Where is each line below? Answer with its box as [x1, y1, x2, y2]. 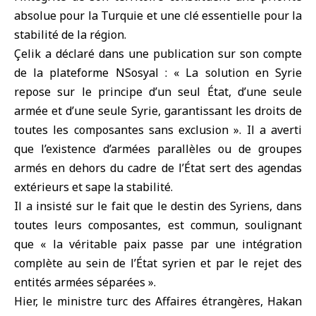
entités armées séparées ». [14, 274, 156, 290]
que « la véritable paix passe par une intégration [14, 236, 302, 252]
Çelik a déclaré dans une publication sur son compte [14, 46, 302, 61]
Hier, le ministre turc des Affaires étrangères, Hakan [14, 293, 302, 309]
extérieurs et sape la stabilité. [14, 179, 173, 195]
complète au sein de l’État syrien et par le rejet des [14, 255, 302, 271]
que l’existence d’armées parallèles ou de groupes [14, 141, 302, 157]
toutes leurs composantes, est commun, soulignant [14, 217, 302, 233]
